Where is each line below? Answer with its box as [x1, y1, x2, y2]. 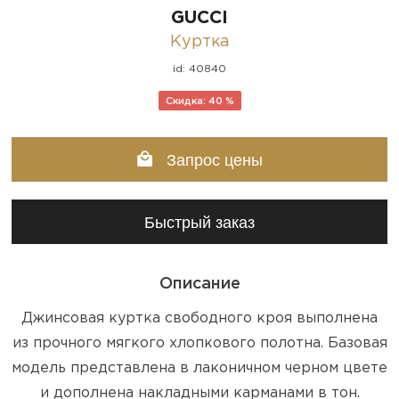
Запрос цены [161, 151, 263, 169]
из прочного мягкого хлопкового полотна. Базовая [12, 336, 387, 350]
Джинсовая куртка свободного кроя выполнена [21, 311, 378, 325]
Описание [159, 276, 240, 291]
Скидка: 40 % [165, 96, 234, 106]
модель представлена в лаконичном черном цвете [12, 361, 387, 375]
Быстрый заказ [144, 213, 255, 232]
